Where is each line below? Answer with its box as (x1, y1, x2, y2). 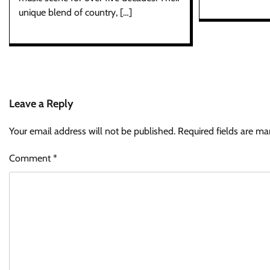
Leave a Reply (9, 96, 74, 110)
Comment (9, 152, 53, 164)
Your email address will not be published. (9, 125, 175, 137)
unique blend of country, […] (19, 6, 132, 18)
